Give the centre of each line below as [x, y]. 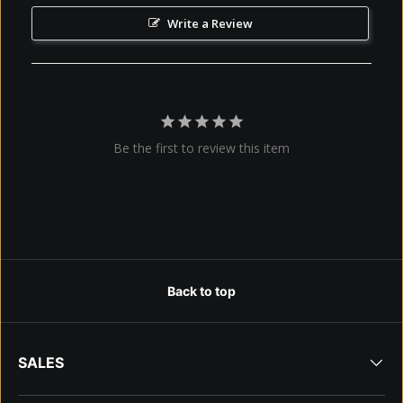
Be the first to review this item [201, 148]
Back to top [201, 291]
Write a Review [210, 23]
